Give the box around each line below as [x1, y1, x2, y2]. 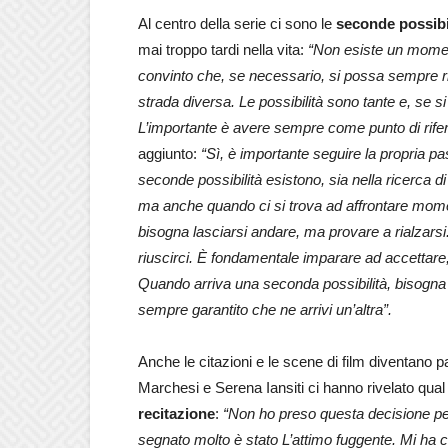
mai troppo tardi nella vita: [138, 41, 308, 58]
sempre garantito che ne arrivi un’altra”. [138, 301, 396, 318]
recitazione [138, 405, 215, 422]
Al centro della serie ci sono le [138, 15, 336, 32]
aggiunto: [138, 145, 201, 162]
